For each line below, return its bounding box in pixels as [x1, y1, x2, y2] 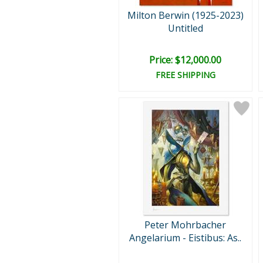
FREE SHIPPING [155, 69, 215, 80]
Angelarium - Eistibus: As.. [129, 231, 241, 244]
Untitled [167, 22, 203, 35]
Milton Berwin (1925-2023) [127, 9, 244, 22]
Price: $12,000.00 [149, 53, 221, 66]
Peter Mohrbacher [144, 218, 226, 231]
